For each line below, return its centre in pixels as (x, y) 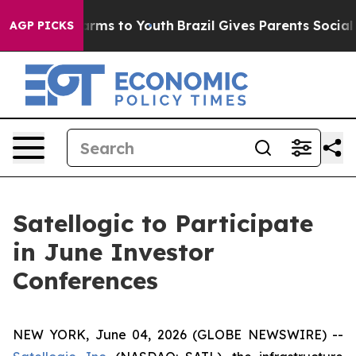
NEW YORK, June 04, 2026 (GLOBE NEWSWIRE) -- (178, 335)
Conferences (85, 281)
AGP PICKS (42, 25)
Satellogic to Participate (163, 223)
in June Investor (114, 252)
